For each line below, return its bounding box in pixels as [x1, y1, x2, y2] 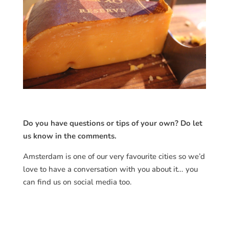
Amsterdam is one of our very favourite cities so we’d [22, 151, 205, 162]
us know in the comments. [22, 131, 117, 142]
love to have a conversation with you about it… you [22, 164, 198, 175]
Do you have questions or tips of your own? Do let [22, 118, 202, 129]
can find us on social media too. [22, 177, 132, 188]
